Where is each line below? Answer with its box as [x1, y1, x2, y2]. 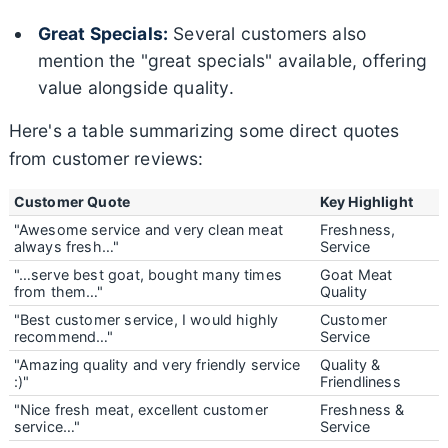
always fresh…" [13, 237, 120, 255]
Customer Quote [13, 192, 131, 210]
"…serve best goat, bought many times [13, 265, 282, 283]
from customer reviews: [8, 147, 204, 169]
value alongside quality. [37, 76, 234, 98]
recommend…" [13, 327, 114, 345]
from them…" [13, 282, 104, 300]
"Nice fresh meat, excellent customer [13, 400, 268, 418]
